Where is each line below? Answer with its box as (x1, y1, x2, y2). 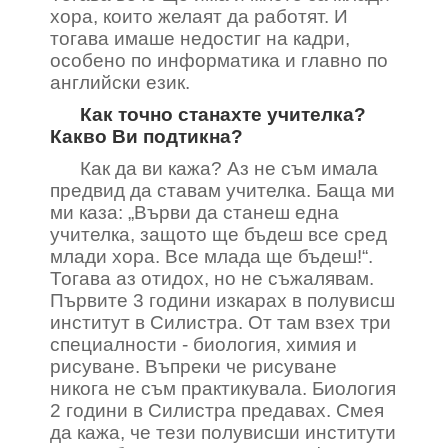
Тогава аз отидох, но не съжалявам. (50, 268, 374, 289)
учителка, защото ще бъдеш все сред (50, 224, 387, 245)
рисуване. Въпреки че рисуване (50, 356, 337, 377)
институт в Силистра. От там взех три (50, 312, 391, 333)
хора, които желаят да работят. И (50, 6, 348, 27)
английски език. (50, 72, 190, 93)
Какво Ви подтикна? (50, 126, 243, 147)
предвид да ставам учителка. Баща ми (50, 180, 395, 201)
